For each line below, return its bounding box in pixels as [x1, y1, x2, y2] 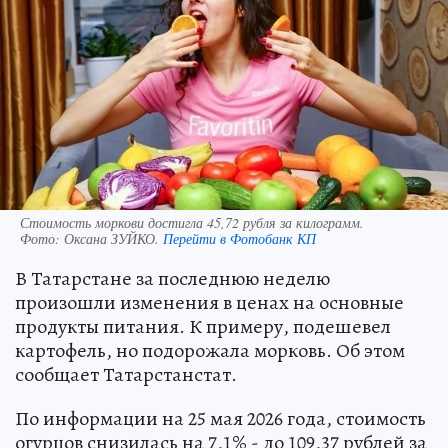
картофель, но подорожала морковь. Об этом [15, 337, 405, 365]
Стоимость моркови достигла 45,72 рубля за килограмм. [20, 213, 364, 233]
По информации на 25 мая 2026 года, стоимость [15, 405, 426, 433]
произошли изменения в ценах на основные [15, 289, 404, 317]
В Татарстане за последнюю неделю [15, 265, 330, 293]
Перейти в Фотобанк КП [163, 229, 316, 249]
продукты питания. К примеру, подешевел [15, 313, 391, 341]
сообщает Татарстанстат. [15, 361, 237, 389]
